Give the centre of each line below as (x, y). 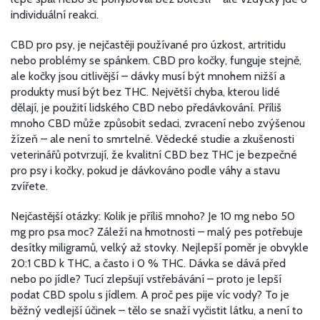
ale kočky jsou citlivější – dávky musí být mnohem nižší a (148, 76)
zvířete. (29, 186)
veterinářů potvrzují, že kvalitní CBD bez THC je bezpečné (154, 155)
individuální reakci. (55, 15)
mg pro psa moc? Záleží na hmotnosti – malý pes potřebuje (157, 232)
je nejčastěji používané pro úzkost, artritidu (182, 45)
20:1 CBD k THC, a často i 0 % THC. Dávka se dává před (148, 263)
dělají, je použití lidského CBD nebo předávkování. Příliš (146, 107)
